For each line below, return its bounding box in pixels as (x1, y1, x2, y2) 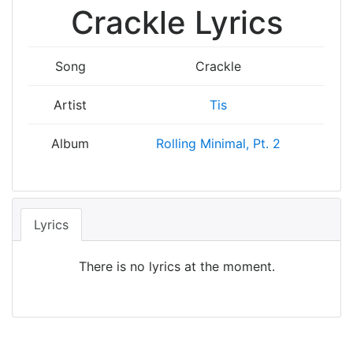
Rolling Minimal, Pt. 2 (156, 136, 281, 151)
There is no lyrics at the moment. (78, 258, 275, 274)
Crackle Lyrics (70, 3, 283, 42)
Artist (54, 97, 87, 113)
